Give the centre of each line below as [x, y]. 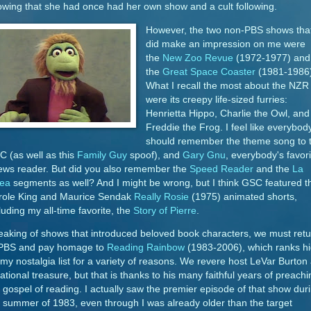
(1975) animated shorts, [243, 196]
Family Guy [102, 155]
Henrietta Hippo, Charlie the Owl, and [227, 113]
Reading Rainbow [146, 248]
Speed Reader [221, 169]
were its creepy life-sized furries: [216, 99]
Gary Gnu [204, 155]
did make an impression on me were [225, 44]
